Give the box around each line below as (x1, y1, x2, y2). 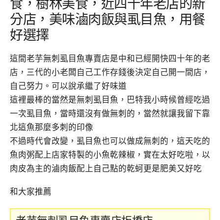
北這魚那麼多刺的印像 (10, 123, 93, 133)
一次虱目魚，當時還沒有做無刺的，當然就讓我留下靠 (10, 109, 210, 119)
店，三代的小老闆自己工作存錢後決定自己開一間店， (10, 68, 210, 78)
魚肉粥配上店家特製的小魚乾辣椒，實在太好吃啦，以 (10, 150, 210, 160)
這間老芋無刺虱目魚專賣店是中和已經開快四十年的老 (10, 54, 210, 64)
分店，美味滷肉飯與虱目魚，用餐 (10, 10, 205, 28)
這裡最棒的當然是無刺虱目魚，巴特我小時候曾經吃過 (10, 95, 210, 105)
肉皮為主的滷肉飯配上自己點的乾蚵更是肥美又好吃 (10, 164, 202, 174)
